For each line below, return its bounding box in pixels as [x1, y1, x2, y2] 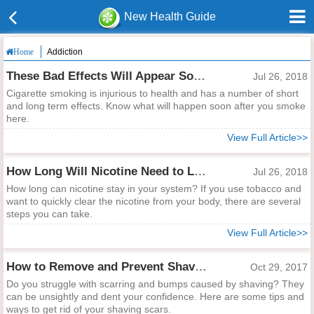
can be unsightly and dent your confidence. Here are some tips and [6, 291, 304, 302]
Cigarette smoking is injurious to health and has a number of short [6, 88, 299, 99]
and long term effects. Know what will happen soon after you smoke [6, 100, 306, 111]
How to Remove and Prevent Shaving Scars [195, 260, 207, 273]
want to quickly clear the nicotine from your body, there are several [6, 196, 301, 207]
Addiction [47, 47, 83, 57]
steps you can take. [6, 208, 93, 219]
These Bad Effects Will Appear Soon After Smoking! [193, 69, 205, 83]
